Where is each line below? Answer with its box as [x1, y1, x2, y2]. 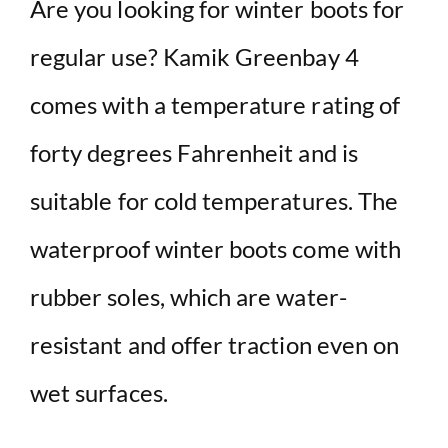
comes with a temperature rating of [30, 89, 401, 119]
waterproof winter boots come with [30, 233, 401, 263]
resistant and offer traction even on [30, 329, 400, 359]
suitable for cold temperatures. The [30, 185, 399, 215]
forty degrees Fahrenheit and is [30, 137, 358, 167]
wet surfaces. [30, 377, 168, 407]
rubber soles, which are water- [30, 281, 347, 311]
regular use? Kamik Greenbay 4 [30, 41, 359, 71]
